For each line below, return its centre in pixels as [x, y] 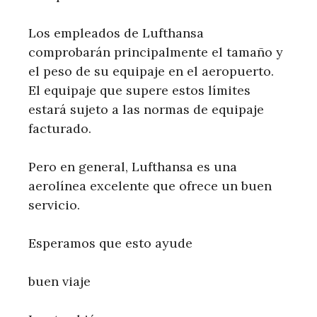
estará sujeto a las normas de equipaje [146, 109]
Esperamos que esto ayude [110, 243]
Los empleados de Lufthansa [116, 33]
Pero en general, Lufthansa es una [133, 166]
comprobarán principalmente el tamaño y [156, 52]
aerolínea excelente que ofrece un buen [150, 185]
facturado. [60, 128]
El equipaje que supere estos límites [139, 90]
